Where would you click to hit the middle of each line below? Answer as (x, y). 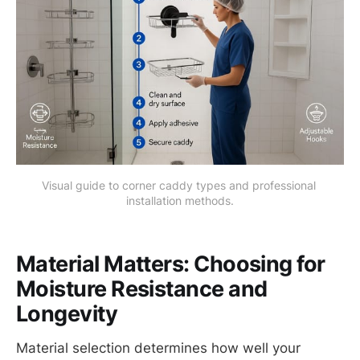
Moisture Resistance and (142, 288)
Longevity (67, 313)
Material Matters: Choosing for (171, 264)
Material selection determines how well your (158, 348)
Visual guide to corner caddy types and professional (178, 185)
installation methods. (180, 200)
